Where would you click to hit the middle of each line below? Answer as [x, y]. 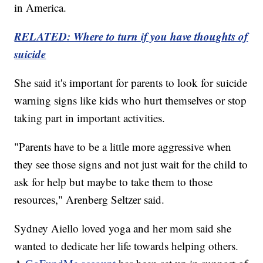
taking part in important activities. [90, 118]
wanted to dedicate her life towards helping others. [127, 246]
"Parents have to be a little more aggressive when [123, 147]
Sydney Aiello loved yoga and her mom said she [123, 228]
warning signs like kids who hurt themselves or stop [131, 100]
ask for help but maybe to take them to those [114, 182]
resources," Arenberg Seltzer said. [90, 200]
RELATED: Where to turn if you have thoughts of [131, 36]
